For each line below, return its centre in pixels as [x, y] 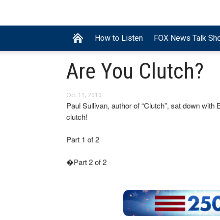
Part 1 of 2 [83, 139]
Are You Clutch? [135, 71]
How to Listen [119, 38]
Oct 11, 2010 [84, 95]
